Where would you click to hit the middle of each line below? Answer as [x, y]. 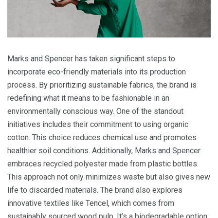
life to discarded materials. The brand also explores [95, 190]
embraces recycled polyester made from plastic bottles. [103, 163]
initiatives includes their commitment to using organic [98, 124]
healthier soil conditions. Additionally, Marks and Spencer [104, 150]
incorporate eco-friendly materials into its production [97, 72]
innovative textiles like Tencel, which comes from [91, 203]
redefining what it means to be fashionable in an [88, 98]
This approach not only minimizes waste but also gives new [109, 177]
